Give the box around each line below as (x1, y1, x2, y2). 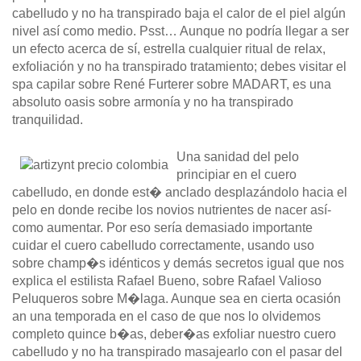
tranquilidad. (12, 113, 83, 127)
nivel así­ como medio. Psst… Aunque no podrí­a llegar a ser (12, 24, 349, 39)
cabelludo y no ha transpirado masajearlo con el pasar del (12, 345, 342, 359)
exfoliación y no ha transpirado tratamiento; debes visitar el (12, 60, 346, 74)
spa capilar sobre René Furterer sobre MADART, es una (12, 77, 331, 92)
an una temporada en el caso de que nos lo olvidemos (12, 309, 321, 324)
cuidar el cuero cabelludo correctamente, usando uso (12, 239, 314, 253)
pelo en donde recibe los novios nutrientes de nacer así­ (12, 203, 331, 218)
